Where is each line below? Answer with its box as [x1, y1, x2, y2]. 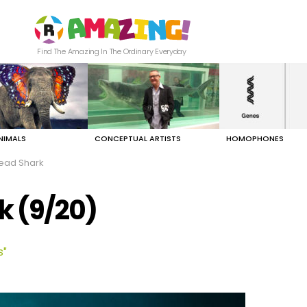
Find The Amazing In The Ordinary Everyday [37, 46, 186, 58]
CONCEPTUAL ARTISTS [95, 133, 181, 145]
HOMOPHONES [226, 133, 284, 145]
